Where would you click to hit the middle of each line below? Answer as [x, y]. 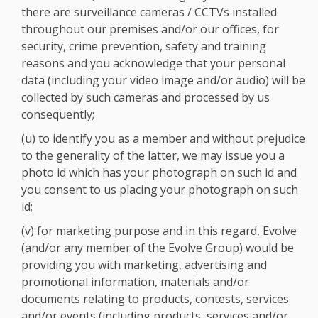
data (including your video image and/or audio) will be [163, 80]
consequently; [58, 114]
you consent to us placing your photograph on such [160, 190]
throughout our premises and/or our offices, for [150, 29]
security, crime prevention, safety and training [144, 46]
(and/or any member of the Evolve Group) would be [158, 248]
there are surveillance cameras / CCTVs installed [149, 12]
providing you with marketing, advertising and [144, 265]
